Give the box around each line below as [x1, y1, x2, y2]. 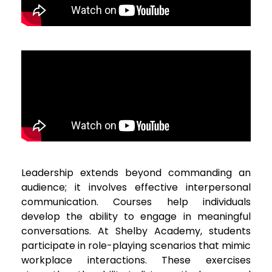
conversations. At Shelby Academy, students [21, 224, 251, 239]
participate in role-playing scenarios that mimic [21, 239, 251, 253]
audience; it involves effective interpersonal [21, 180, 251, 195]
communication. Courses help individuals [21, 195, 251, 209]
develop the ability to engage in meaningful [21, 209, 251, 224]
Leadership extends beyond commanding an [21, 166, 251, 180]
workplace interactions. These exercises [21, 253, 251, 268]
